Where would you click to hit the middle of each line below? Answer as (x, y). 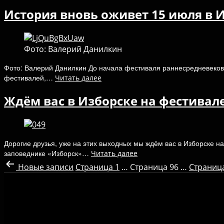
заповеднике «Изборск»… (47, 153)
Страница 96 (154, 167)
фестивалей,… (29, 78)
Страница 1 (97, 167)
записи (60, 167)
